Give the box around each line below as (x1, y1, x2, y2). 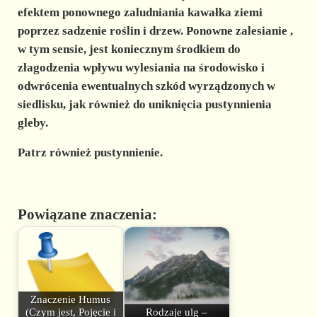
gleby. (17, 116, 48, 130)
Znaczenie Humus (30, 293, 111, 305)
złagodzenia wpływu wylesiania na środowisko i (17, 61, 265, 75)
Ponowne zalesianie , (183, 24, 293, 38)
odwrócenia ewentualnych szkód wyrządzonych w (17, 79, 275, 93)
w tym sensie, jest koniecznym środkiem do (17, 42, 241, 57)
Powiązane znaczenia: (17, 206, 157, 224)
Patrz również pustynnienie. (17, 146, 163, 160)
